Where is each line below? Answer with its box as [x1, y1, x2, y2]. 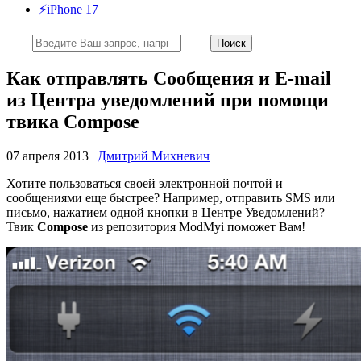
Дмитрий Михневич [98, 148, 210, 163]
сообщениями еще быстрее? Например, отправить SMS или [6, 190, 335, 205]
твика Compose [6, 110, 139, 132]
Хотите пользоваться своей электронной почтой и [6, 176, 283, 190]
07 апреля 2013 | [6, 148, 98, 163]
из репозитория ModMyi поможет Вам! [88, 219, 305, 234]
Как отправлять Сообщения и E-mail [6, 67, 331, 89]
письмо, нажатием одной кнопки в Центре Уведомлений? [6, 205, 325, 219]
